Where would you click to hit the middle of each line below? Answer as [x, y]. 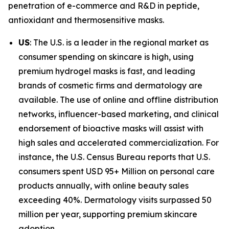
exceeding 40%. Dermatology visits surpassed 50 [115, 200]
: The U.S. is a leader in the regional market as [119, 42]
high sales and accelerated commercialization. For [119, 142]
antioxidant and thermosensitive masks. [86, 20]
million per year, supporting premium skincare [108, 214]
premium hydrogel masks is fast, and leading [107, 71]
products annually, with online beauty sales [104, 185]
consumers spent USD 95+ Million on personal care [117, 171]
